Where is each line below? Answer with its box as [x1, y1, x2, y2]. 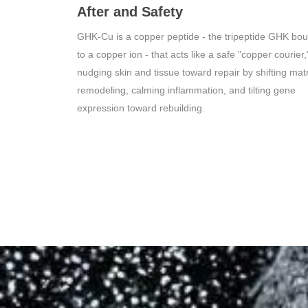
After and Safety [77, 4, 183, 20]
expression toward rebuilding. [77, 102, 205, 114]
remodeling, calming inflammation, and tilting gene [77, 85, 296, 96]
